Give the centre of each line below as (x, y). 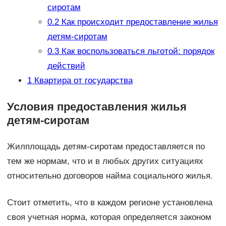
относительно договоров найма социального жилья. (110, 176)
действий (66, 66)
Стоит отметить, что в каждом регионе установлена (109, 203)
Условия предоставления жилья (97, 107)
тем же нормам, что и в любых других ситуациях (105, 161)
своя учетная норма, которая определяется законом (109, 217)
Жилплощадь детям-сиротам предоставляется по (106, 147)
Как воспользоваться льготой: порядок (136, 51)
